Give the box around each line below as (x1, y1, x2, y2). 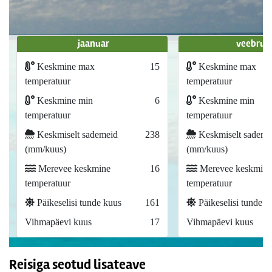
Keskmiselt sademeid (34, 129, 118, 140)
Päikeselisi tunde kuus (34, 197, 121, 208)
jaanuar (78, 38, 109, 50)
